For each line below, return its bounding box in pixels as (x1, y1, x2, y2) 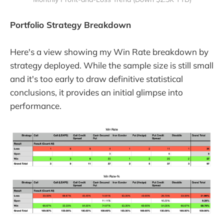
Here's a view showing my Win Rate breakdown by (10, 46, 208, 57)
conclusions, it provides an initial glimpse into (10, 87, 183, 98)
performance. (10, 100, 61, 111)
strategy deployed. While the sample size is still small (10, 60, 213, 71)
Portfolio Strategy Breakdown (10, 19, 131, 30)
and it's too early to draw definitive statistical (10, 73, 183, 84)
